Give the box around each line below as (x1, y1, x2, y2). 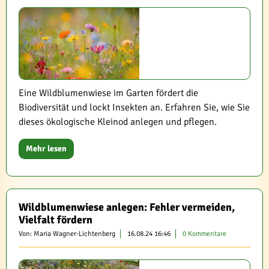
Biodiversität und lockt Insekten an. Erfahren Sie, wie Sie (19, 101, 250, 113)
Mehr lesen (26, 144, 67, 154)
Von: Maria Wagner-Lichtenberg (19, 229, 115, 238)
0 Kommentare (183, 229, 226, 238)
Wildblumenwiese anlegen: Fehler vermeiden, (19, 201, 235, 214)
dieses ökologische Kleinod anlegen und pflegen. (19, 116, 217, 128)
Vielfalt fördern (19, 213, 92, 226)
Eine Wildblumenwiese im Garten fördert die (19, 87, 198, 99)
